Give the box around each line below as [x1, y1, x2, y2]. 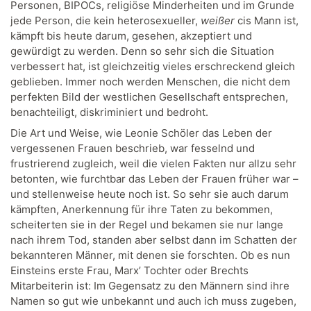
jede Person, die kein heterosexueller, [10, 14, 201, 28]
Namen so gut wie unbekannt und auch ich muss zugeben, [10, 294, 296, 308]
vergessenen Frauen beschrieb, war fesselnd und [10, 141, 255, 155]
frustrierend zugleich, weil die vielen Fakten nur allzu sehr [10, 156, 296, 170]
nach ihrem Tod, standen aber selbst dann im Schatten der [10, 233, 297, 246]
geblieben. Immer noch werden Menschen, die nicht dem [10, 75, 290, 89]
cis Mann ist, [235, 14, 299, 28]
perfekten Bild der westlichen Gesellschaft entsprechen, [10, 90, 288, 104]
